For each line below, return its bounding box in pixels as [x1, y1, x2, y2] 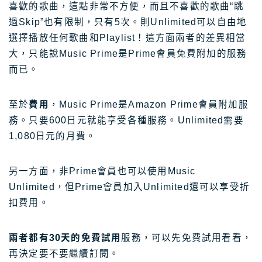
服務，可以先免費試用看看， [121, 233, 253, 243]
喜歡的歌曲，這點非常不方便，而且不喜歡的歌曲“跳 [9, 1, 244, 12]
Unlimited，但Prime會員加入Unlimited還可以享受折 [9, 182, 250, 192]
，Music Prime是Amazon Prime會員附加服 [49, 99, 249, 110]
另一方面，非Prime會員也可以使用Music [9, 166, 196, 177]
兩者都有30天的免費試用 [9, 233, 122, 243]
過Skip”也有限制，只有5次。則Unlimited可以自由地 [9, 17, 247, 27]
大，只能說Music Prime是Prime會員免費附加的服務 [9, 49, 247, 59]
